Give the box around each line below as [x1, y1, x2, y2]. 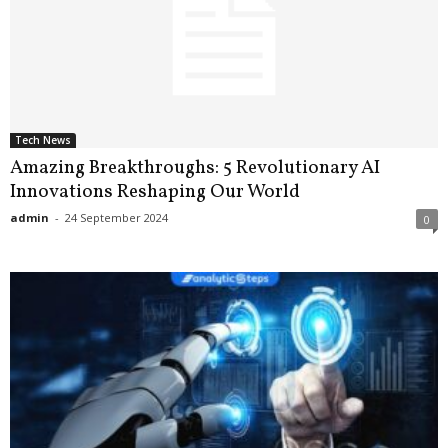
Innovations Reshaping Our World [10, 179, 300, 206]
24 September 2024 [65, 210, 168, 226]
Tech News [15, 133, 71, 148]
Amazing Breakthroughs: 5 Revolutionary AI [10, 155, 380, 182]
